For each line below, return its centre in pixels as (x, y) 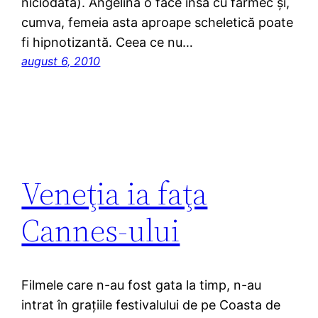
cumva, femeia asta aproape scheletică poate (158, 22)
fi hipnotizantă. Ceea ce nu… (108, 42)
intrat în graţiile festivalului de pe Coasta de (151, 305)
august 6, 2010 (61, 61)
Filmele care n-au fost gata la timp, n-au (142, 285)
